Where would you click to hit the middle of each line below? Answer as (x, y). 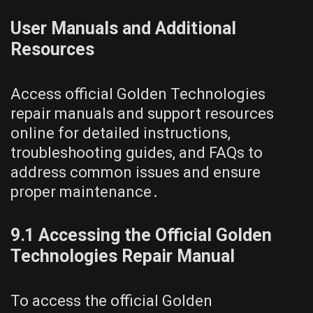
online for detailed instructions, (121, 133)
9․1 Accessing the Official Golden (141, 235)
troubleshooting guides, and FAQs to (137, 152)
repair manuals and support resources (142, 113)
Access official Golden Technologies (138, 94)
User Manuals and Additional (123, 28)
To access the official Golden (111, 300)
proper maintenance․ (85, 191)
